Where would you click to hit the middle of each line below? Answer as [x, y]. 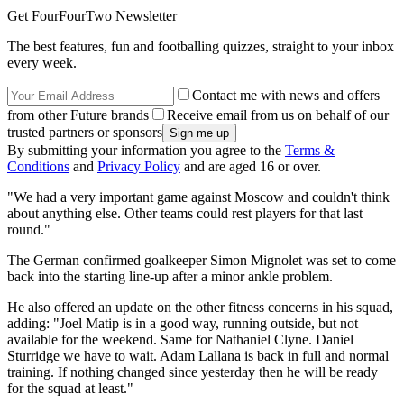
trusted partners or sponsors [85, 133]
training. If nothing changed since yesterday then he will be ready [193, 372]
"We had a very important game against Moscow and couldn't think [198, 197]
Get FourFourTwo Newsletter [92, 16]
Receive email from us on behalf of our [278, 115]
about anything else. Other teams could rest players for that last [185, 214]
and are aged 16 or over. [251, 167]
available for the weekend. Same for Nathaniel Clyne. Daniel [180, 340]
